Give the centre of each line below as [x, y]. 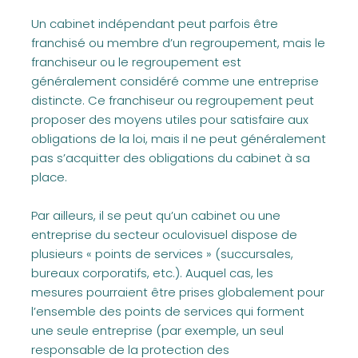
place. [49, 177]
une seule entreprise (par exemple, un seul [157, 330]
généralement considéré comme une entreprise [175, 81]
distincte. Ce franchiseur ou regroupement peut [173, 100]
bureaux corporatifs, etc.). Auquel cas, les [152, 273]
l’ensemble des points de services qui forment [168, 311]
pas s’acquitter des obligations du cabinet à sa [171, 158]
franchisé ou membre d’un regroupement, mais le [178, 43]
